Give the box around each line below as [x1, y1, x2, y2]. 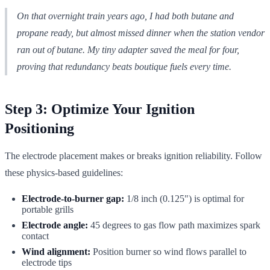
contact [22, 230, 49, 241]
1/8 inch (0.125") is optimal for [124, 193, 244, 204]
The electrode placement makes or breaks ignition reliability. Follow [5, 150, 262, 161]
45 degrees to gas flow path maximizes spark [88, 219, 260, 230]
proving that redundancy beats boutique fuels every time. [17, 61, 231, 72]
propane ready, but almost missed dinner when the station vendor [17, 27, 265, 38]
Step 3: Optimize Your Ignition [5, 101, 195, 117]
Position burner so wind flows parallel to [90, 246, 246, 257]
